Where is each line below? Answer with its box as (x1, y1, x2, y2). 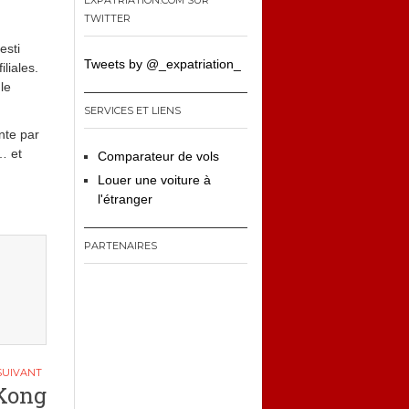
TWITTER (84, 12, 131, 25)
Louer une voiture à (98, 173, 211, 187)
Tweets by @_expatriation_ (84, 57, 241, 71)
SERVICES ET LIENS (84, 104, 181, 117)
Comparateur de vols (98, 149, 219, 163)
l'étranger (98, 192, 152, 206)
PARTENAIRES (84, 239, 157, 252)
